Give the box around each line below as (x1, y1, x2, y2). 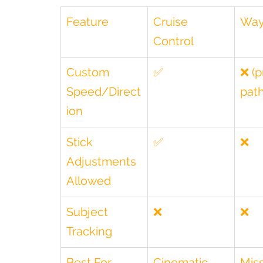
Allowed (66, 174, 111, 188)
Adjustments (66, 154, 139, 168)
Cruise (153, 15, 191, 29)
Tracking (66, 224, 112, 238)
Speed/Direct (66, 85, 141, 99)
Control (153, 34, 194, 48)
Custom (66, 65, 112, 79)
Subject (66, 205, 111, 219)
